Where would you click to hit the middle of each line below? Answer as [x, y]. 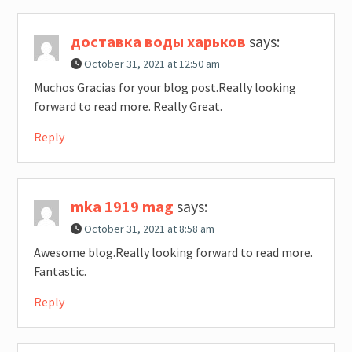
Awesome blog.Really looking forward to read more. [173, 253]
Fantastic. [60, 271]
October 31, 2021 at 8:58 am [149, 229]
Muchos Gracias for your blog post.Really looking [165, 88]
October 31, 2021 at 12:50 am [152, 64]
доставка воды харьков [158, 42]
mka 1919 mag [122, 207]
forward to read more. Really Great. [128, 106]
